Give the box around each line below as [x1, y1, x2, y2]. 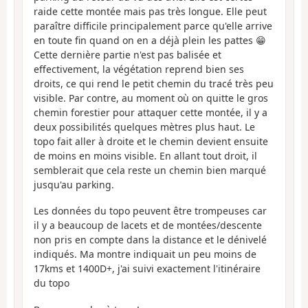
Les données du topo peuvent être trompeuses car [34, 204, 267, 218]
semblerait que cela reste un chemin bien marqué [34, 163, 266, 177]
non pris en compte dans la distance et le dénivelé [34, 233, 267, 247]
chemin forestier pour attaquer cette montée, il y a [34, 105, 267, 119]
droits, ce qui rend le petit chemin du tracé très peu [34, 76, 274, 90]
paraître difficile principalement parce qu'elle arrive [34, 19, 272, 32]
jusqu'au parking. [34, 177, 114, 191]
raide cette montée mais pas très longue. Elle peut [34, 4, 267, 18]
